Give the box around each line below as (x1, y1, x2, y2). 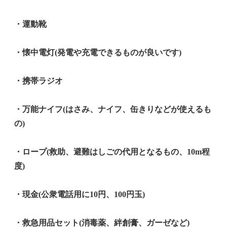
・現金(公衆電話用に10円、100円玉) (14, 190, 145, 199)
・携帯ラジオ (14, 77, 63, 86)
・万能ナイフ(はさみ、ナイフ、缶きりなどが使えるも (14, 105, 211, 114)
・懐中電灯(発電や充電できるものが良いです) (14, 48, 181, 57)
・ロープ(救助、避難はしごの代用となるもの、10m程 (14, 147, 210, 157)
